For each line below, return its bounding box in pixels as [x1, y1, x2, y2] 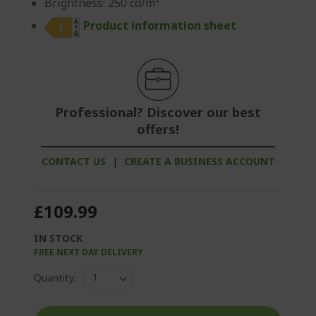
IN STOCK [34, 231, 83, 245]
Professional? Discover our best [55, 103, 261, 121]
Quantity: [34, 271, 76, 285]
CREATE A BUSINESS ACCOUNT [123, 154, 275, 168]
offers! [137, 120, 179, 138]
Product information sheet [83, 18, 236, 34]
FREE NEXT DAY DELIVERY [34, 245, 143, 258]
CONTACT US [41, 154, 106, 168]
